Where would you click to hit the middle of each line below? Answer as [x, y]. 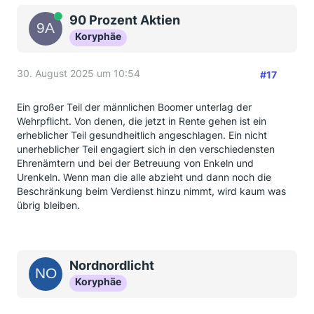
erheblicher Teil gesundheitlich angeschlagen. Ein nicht [142, 135]
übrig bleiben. [48, 205]
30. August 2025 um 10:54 [78, 73]
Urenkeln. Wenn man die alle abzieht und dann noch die [144, 177]
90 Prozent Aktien [125, 20]
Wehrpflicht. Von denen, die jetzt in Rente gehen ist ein [142, 121]
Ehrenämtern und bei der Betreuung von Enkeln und [135, 163]
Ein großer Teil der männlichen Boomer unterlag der [134, 107]
